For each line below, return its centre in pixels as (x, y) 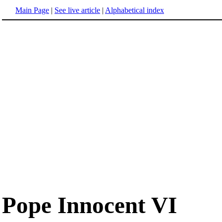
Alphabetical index (135, 10)
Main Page (32, 10)
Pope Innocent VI (89, 205)
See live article (77, 10)
